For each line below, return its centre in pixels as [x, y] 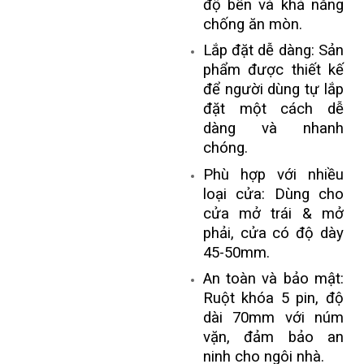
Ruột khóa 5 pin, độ [273, 299]
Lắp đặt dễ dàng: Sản [273, 51]
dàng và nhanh [273, 129]
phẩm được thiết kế [273, 70]
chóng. [225, 148]
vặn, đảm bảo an [273, 338]
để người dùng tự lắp [273, 90]
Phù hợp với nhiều [273, 174]
